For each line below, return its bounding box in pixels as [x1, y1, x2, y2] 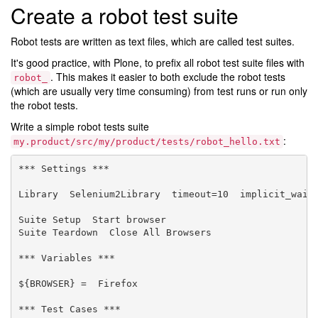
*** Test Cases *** [18, 303, 121, 314]
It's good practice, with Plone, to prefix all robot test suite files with [11, 55, 305, 70]
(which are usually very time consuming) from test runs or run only [11, 84, 307, 99]
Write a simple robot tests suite [11, 119, 149, 134]
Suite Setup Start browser [18, 214, 166, 225]
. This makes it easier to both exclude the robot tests [50, 70, 285, 84]
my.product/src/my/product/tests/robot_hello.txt [13, 136, 280, 148]
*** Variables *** [18, 252, 115, 263]
